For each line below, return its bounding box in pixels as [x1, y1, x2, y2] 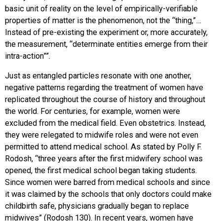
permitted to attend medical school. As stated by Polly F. [5, 142, 202, 152]
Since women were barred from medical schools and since [5, 178, 210, 187]
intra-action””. [5, 51, 52, 61]
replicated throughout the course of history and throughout [5, 95, 205, 105]
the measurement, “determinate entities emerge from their [5, 39, 208, 49]
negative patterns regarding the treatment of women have [5, 83, 203, 93]
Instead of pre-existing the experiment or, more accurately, [5, 27, 208, 37]
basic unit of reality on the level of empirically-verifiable [5, 3, 198, 13]
